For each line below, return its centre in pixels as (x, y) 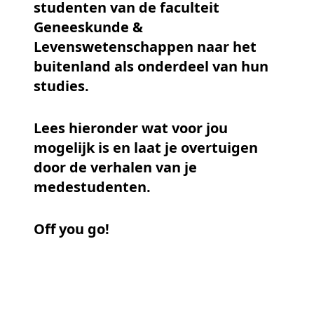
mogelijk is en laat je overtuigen (146, 148)
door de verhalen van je (115, 168)
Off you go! (73, 229)
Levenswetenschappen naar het (145, 47)
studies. (63, 86)
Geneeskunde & (88, 27)
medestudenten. (92, 187)
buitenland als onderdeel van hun (151, 67)
